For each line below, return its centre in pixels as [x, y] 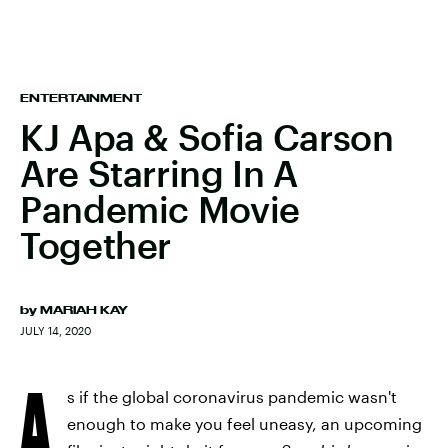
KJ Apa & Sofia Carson [207, 137]
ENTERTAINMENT [81, 98]
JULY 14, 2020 [55, 330]
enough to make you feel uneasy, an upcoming [244, 423]
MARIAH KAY [84, 310]
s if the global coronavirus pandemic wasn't [232, 396]
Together [96, 245]
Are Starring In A [159, 173]
